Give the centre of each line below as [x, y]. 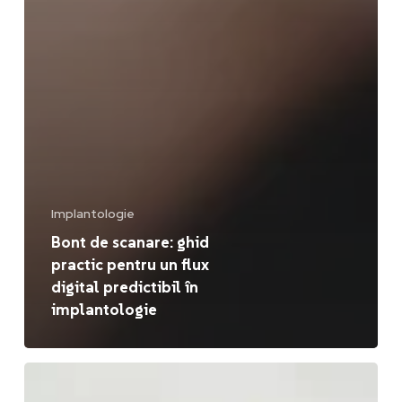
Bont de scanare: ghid [130, 242]
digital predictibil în [124, 287]
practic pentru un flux [130, 264]
